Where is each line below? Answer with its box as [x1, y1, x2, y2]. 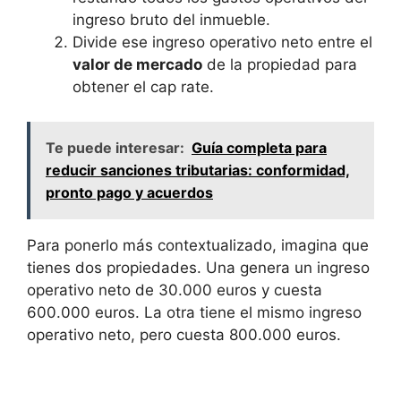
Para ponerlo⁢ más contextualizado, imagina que [27, 235, 369, 254]
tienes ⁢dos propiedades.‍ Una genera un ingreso [27, 258, 370, 277]
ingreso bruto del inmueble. [73, 11, 270, 30]
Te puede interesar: [46, 138, 184, 157]
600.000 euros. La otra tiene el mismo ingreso [27, 303, 362, 321]
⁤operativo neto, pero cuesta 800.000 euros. [27, 325, 341, 344]
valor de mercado [73, 55, 202, 74]
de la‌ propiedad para [202, 55, 357, 74]
